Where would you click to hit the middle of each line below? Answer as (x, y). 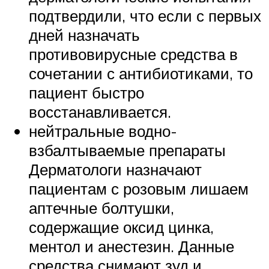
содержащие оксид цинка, (121, 227)
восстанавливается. (100, 111)
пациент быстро (86, 92)
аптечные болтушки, (101, 207)
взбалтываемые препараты (127, 150)
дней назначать (84, 35)
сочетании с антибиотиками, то (141, 73)
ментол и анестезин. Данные (131, 246)
